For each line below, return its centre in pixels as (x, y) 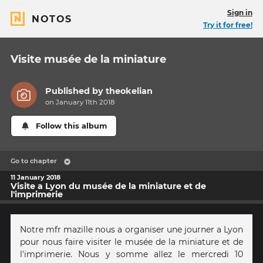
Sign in (240, 13)
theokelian (129, 91)
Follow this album (72, 126)
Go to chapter (34, 161)
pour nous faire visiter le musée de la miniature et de (131, 242)
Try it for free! (228, 25)
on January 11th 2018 (80, 102)
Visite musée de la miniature (88, 59)
